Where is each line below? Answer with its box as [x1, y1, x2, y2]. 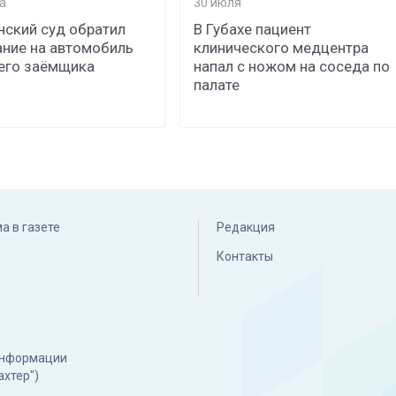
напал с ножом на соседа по [194, 57, 391, 75]
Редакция [217, 219, 275, 234]
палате [194, 75, 240, 94]
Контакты [217, 248, 273, 263]
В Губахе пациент [194, 19, 312, 38]
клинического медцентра [194, 38, 369, 57]
